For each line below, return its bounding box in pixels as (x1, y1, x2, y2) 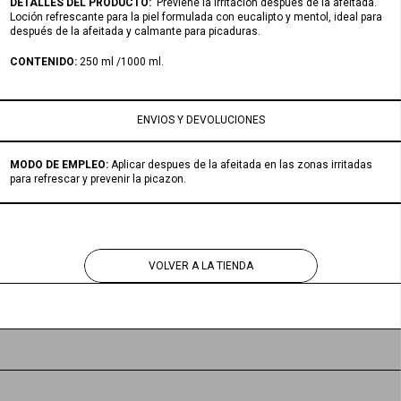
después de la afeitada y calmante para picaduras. (10, 25, 260, 38)
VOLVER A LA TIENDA (148, 260, 253, 273)
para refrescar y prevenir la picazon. (10, 173, 186, 186)
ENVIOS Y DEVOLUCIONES (137, 113, 265, 126)
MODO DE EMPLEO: (10, 158, 111, 172)
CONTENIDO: (10, 55, 77, 69)
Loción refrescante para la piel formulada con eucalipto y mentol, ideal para (10, 11, 382, 24)
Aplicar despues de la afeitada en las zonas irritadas (111, 158, 372, 172)
